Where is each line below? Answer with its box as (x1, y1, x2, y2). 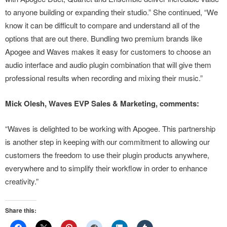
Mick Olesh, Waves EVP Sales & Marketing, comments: (5, 98, 199, 109)
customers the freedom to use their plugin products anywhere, (5, 149, 209, 160)
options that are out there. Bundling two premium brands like (5, 33, 202, 44)
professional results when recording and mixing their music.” (5, 72, 203, 83)
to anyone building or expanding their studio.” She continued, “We (5, 7, 218, 17)
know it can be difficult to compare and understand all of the (5, 20, 200, 30)
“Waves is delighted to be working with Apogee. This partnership (5, 123, 215, 134)
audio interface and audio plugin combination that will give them (5, 59, 211, 70)
